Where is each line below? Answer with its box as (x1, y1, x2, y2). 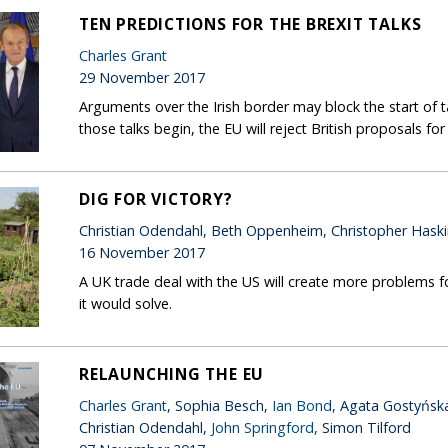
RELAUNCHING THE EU (79, 362, 265, 385)
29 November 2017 (79, 67, 205, 87)
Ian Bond (272, 395, 332, 415)
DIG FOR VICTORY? (79, 187, 233, 210)
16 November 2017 (79, 242, 205, 262)
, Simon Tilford (314, 417, 411, 437)
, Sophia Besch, (167, 395, 272, 415)
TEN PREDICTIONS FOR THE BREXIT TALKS (79, 12, 422, 35)
